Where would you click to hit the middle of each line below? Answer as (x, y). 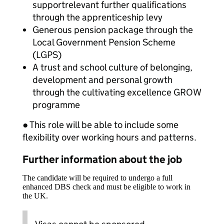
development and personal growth (102, 80)
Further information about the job (102, 159)
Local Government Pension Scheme (104, 42)
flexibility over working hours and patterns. (109, 137)
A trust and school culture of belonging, (112, 67)
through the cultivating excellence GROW (117, 92)
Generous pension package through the (113, 30)
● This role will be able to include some (100, 125)
